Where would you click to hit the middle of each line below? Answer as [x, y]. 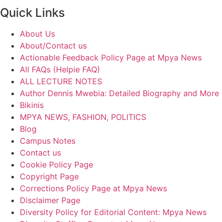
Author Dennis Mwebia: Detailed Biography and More [119, 93]
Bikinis [32, 105]
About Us [37, 33]
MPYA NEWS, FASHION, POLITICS [83, 117]
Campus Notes [48, 140]
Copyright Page [49, 176]
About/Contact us [53, 45]
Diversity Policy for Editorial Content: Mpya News [113, 212]
